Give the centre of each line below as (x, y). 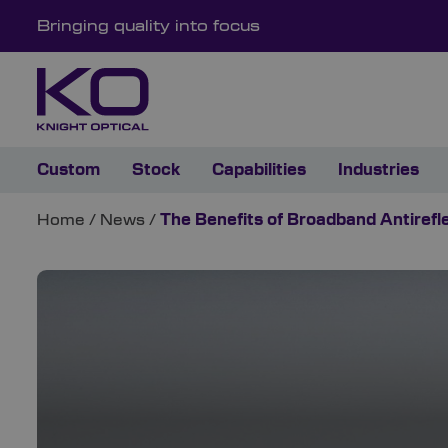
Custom (68, 170)
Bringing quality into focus (148, 27)
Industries (378, 170)
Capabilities (259, 170)
